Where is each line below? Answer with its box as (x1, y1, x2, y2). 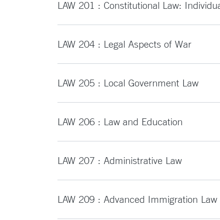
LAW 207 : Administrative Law (57, 155, 182, 166)
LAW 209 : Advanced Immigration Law (57, 193, 217, 205)
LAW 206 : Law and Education (57, 116, 183, 127)
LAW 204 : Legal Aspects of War (57, 38, 192, 50)
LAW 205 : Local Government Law (57, 77, 198, 88)
